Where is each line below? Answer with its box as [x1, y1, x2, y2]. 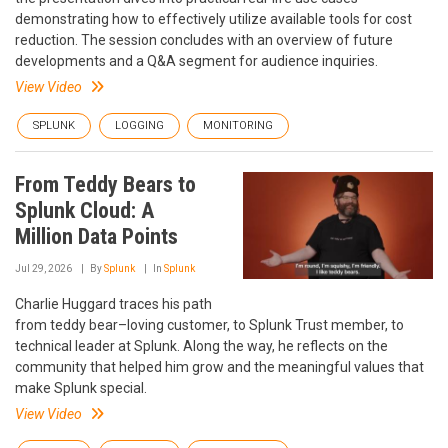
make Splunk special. [15, 380, 147, 396]
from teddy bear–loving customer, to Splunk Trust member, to [15, 317, 404, 333]
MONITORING [203, 119, 273, 132]
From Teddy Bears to [15, 172, 196, 197]
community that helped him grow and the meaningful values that [15, 359, 424, 375]
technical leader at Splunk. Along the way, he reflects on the [15, 338, 388, 354]
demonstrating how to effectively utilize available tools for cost [15, 11, 412, 27]
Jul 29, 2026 [15, 263, 72, 274]
